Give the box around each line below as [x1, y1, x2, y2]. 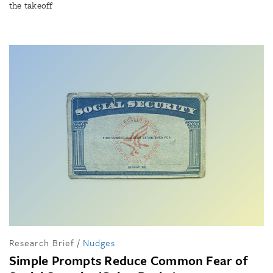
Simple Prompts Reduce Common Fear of [9, 250, 248, 269]
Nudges [83, 235, 115, 249]
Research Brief [9, 235, 74, 249]
